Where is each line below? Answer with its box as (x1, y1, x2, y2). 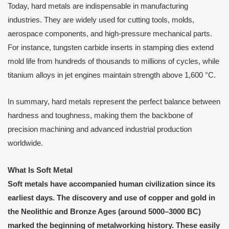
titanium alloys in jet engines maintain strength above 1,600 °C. (8, 71, 216, 79)
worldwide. (8, 139, 43, 148)
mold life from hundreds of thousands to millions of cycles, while (8, 57, 219, 65)
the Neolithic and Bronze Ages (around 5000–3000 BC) (8, 207, 201, 216)
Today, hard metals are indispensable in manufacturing (8, 2, 188, 10)
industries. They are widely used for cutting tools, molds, (8, 15, 194, 24)
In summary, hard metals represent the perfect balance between (8, 98, 220, 106)
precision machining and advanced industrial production (8, 125, 192, 134)
